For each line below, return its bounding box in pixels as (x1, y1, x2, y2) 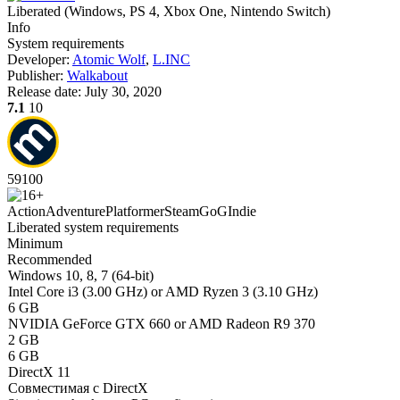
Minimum (7, 236, 62, 251)
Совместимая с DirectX (8, 380, 148, 396)
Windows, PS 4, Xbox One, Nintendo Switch (69, 4, 326, 19)
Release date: (7, 84, 85, 99)
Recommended (7, 252, 92, 267)
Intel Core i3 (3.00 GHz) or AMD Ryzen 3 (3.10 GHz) (8, 284, 318, 299)
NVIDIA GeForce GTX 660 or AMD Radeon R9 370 (8, 316, 315, 331)
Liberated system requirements (7, 220, 179, 235)
